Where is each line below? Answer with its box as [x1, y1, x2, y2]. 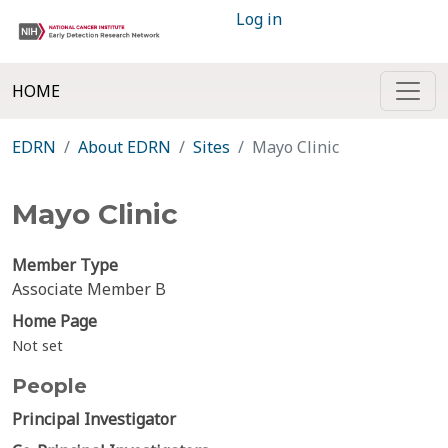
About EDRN [78, 136, 171, 158]
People [12, 374, 87, 398]
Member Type [12, 254, 118, 276]
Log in [236, 8, 282, 30]
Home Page [12, 310, 97, 332]
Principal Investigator [12, 408, 176, 430]
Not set [12, 336, 63, 355]
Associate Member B [12, 278, 166, 300]
